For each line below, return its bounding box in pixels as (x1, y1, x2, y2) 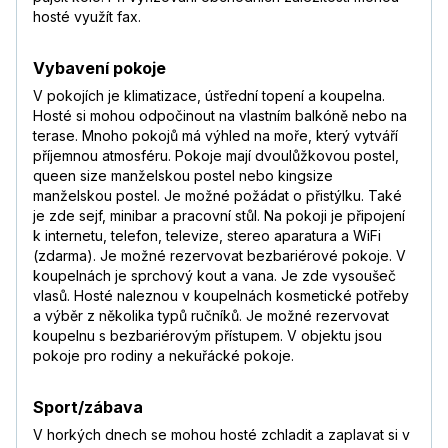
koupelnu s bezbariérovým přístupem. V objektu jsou (33, 327, 382, 345)
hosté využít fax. (33, 8, 141, 26)
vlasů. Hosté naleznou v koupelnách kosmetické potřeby (33, 287, 409, 305)
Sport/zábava (33, 397, 143, 418)
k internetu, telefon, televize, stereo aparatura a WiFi (33, 227, 381, 245)
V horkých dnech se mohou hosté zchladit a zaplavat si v (33, 426, 410, 444)
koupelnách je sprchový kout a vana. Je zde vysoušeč (33, 267, 396, 285)
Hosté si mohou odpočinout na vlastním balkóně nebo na (33, 107, 407, 125)
